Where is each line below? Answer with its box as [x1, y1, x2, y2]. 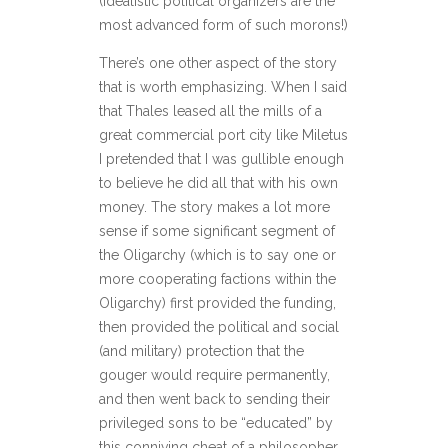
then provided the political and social [99, 319, 339, 335]
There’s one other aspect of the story [99, 55, 337, 71]
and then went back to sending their [99, 391, 330, 407]
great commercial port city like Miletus [99, 127, 348, 143]
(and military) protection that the [99, 343, 304, 359]
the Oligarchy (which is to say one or [99, 247, 336, 263]
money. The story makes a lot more [99, 199, 330, 215]
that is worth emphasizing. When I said [99, 79, 347, 95]
